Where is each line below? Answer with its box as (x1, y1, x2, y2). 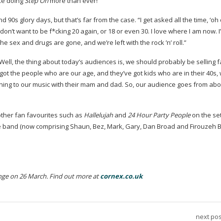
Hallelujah (84, 110, 113, 119)
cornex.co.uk (100, 172, 143, 181)
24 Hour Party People (126, 110, 190, 119)
